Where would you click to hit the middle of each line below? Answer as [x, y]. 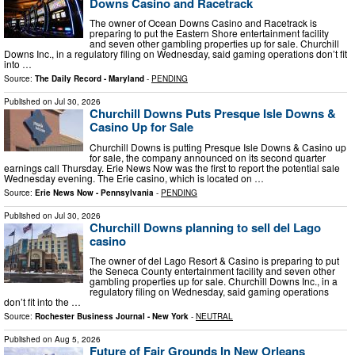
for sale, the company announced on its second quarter [208, 157]
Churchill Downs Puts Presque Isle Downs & [213, 114]
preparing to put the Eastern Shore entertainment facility [209, 33]
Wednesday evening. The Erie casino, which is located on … [134, 177]
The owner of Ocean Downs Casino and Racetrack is [203, 23]
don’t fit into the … [42, 302]
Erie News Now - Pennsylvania [94, 192]
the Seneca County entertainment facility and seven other [212, 271]
